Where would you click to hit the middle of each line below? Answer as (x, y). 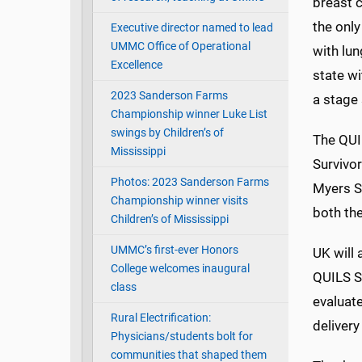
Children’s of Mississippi (169, 220)
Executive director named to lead (192, 28)
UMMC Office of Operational (180, 47)
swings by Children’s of (167, 133)
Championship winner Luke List (189, 115)
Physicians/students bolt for (181, 337)
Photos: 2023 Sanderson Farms (189, 183)
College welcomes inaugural (180, 269)
